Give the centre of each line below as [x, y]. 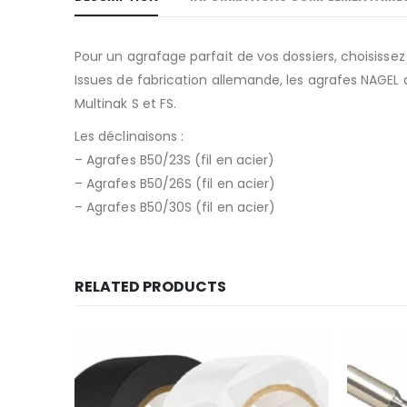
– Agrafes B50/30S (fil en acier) [175, 208]
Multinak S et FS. [126, 104]
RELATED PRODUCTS [150, 287]
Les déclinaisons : [129, 137]
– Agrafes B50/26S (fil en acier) [175, 184]
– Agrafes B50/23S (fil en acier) [175, 160]
